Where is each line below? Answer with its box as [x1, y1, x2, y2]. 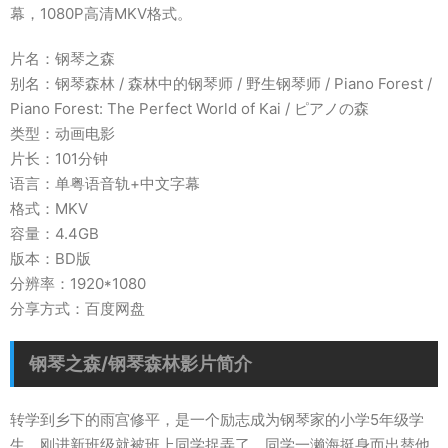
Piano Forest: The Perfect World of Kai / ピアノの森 [10, 99, 369, 118]
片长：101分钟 [10, 149, 108, 168]
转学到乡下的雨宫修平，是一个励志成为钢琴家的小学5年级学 [10, 410, 424, 429]
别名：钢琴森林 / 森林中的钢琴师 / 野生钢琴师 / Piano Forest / [10, 74, 432, 93]
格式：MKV [10, 199, 88, 218]
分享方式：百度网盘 [10, 299, 145, 318]
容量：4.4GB [10, 224, 99, 243]
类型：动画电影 [10, 124, 115, 143]
